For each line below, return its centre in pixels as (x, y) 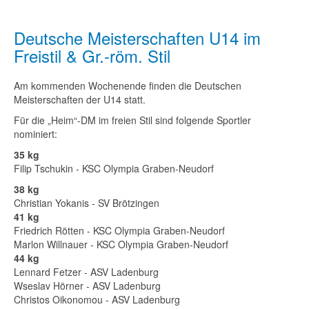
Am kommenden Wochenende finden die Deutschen (128, 86)
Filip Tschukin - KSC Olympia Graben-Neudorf (114, 168)
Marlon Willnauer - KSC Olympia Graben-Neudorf (121, 244)
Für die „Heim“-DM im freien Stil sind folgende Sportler (132, 120)
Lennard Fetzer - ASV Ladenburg (86, 272)
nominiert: (36, 134)
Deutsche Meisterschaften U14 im (137, 38)
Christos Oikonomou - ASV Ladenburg (97, 299)
